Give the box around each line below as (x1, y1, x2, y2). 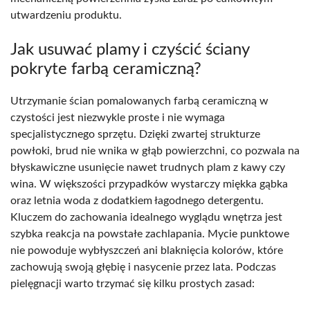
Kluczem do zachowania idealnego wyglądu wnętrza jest (10, 211, 282, 223)
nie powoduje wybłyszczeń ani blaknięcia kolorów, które (10, 244, 283, 256)
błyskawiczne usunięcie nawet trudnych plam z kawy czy (10, 161, 285, 173)
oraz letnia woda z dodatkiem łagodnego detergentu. (10, 194, 264, 206)
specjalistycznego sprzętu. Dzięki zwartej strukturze (10, 128, 260, 140)
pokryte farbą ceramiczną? (10, 60, 201, 77)
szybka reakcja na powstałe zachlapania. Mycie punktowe (10, 228, 289, 239)
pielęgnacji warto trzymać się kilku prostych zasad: (10, 277, 255, 289)
